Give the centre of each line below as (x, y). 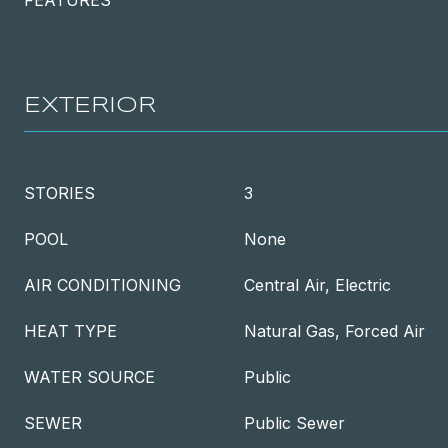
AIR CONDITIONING (102, 285)
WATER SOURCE (89, 377)
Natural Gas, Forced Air (334, 331)
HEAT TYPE (70, 331)
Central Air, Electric (317, 285)
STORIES (59, 193)
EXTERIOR (90, 106)
